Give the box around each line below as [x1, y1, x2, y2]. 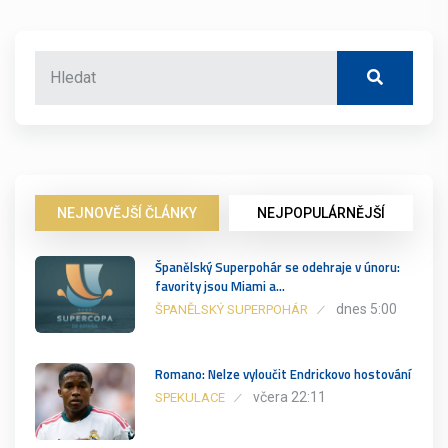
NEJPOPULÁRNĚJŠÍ [257, 204, 385, 221]
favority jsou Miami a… [155, 275, 285, 296]
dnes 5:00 [336, 300, 397, 317]
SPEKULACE [155, 389, 225, 405]
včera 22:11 [253, 388, 326, 405]
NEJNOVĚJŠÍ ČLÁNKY [57, 204, 197, 221]
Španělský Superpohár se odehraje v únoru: [155, 256, 400, 277]
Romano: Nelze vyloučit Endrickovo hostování [155, 363, 411, 384]
